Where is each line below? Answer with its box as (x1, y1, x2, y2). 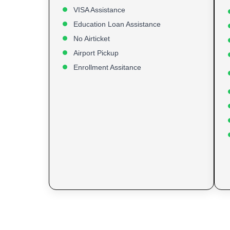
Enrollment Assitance (73, 63, 141, 71)
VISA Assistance (73, 5, 125, 14)
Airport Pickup (73, 48, 119, 57)
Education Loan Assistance (73, 20, 161, 28)
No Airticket (73, 34, 110, 43)
